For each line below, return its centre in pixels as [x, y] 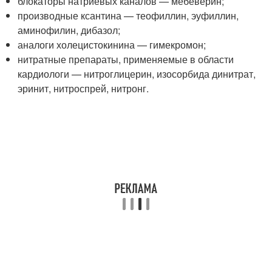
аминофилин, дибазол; [69, 30]
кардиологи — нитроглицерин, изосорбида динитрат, [137, 74]
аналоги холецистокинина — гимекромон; [112, 45]
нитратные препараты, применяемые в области [126, 59]
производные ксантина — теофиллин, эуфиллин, [128, 15]
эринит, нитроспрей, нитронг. [83, 88]
